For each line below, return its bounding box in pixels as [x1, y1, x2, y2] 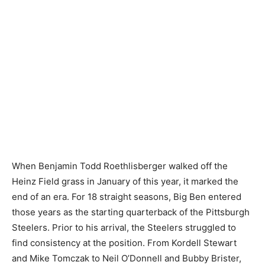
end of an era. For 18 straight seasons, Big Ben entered [12, 190, 241, 202]
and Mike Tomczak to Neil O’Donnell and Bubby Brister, [12, 252, 241, 264]
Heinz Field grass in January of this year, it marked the [12, 175, 238, 187]
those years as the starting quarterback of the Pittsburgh [12, 206, 250, 218]
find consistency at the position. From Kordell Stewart [12, 237, 237, 248]
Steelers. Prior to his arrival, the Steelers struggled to [12, 221, 236, 233]
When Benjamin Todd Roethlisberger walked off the [12, 160, 228, 172]
